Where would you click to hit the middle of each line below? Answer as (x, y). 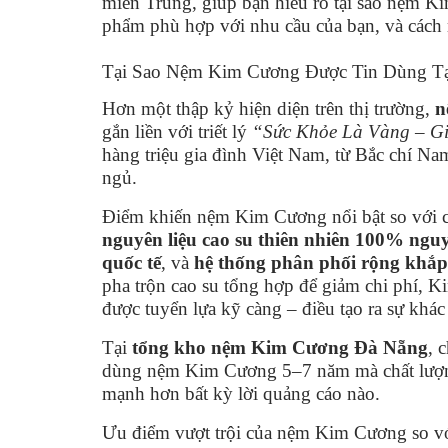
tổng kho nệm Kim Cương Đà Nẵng (280, 347)
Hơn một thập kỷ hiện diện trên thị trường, (268, 108)
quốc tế (131, 262)
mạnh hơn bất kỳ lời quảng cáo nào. (241, 393)
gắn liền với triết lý (177, 131)
